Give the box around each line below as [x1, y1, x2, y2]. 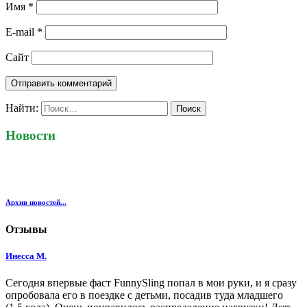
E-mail [5, 25, 37, 38]
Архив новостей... [5, 198, 66, 207]
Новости [5, 128, 56, 143]
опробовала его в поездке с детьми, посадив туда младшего [5, 289, 283, 302]
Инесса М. [5, 251, 47, 262]
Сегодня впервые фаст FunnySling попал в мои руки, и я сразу [5, 277, 297, 289]
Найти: [5, 101, 38, 114]
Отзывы [5, 223, 47, 236]
